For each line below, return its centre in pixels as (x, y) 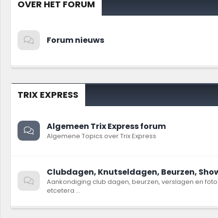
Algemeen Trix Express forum (106, 126)
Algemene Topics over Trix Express (101, 136)
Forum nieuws (75, 40)
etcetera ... (64, 191)
